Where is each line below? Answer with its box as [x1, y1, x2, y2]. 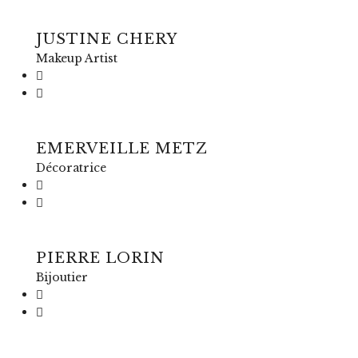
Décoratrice [36, 161, 106, 175]
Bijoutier [36, 270, 88, 284]
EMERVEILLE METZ [36, 140, 208, 157]
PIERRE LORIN [36, 249, 165, 267]
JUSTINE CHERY [36, 30, 177, 48]
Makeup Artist [36, 51, 117, 66]
